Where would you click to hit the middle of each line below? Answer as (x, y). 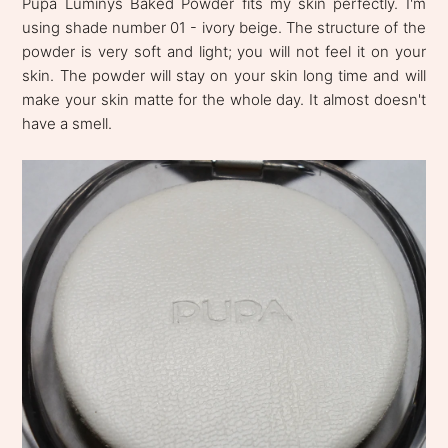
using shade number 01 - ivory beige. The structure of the (224, 27)
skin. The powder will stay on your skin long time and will (224, 75)
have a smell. (67, 123)
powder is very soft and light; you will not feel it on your (224, 51)
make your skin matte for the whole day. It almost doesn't (224, 99)
